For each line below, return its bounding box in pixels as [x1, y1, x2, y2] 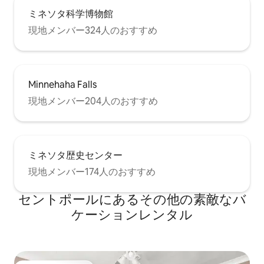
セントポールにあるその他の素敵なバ [18, 190, 246, 208]
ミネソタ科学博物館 [28, 7, 113, 20]
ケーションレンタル [71, 206, 193, 223]
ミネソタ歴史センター [28, 148, 123, 161]
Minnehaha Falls [28, 78, 97, 91]
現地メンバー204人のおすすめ [28, 94, 158, 107]
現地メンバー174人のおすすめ [28, 165, 156, 178]
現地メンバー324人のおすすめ [28, 24, 157, 37]
